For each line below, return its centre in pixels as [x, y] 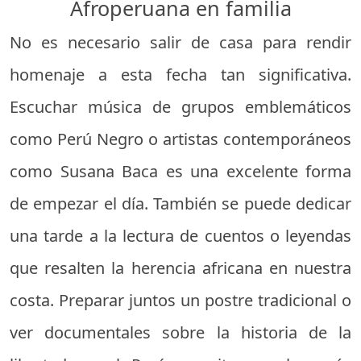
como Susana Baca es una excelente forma [180, 171]
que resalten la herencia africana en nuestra [180, 268]
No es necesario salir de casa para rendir [180, 42]
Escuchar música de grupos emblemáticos [180, 106]
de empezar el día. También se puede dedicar [180, 203]
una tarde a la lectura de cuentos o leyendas [180, 235]
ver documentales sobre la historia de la [180, 332]
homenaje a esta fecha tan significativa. [180, 74]
